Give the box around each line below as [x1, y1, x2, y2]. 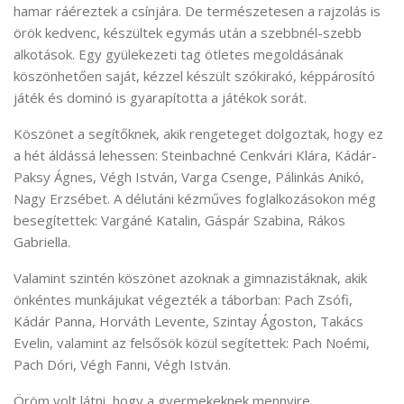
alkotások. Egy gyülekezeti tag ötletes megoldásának [14, 45, 343, 64]
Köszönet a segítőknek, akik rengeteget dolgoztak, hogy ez [14, 124, 383, 143]
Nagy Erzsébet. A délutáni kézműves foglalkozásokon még [14, 189, 376, 208]
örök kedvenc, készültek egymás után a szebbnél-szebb [14, 23, 362, 42]
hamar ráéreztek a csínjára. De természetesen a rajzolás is [14, 2, 381, 21]
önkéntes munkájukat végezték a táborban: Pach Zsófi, [14, 290, 353, 309]
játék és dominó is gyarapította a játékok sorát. [14, 88, 307, 107]
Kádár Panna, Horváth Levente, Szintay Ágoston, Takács [14, 312, 363, 331]
